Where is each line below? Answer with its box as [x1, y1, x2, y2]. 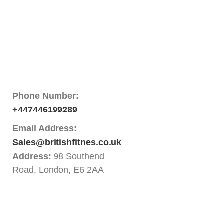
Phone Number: [12, 90, 79, 101]
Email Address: [12, 123, 77, 133]
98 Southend [54, 151, 104, 161]
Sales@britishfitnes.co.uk [12, 137, 121, 147]
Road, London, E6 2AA [12, 165, 104, 175]
